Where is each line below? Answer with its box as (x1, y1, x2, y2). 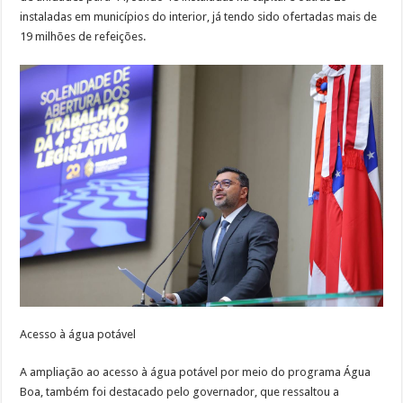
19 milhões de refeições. (20, 30, 147, 44)
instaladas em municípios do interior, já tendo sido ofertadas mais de (20, 10, 378, 24)
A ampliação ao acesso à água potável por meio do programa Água (20, 365, 372, 380)
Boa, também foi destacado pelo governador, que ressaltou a (20, 385, 340, 399)
